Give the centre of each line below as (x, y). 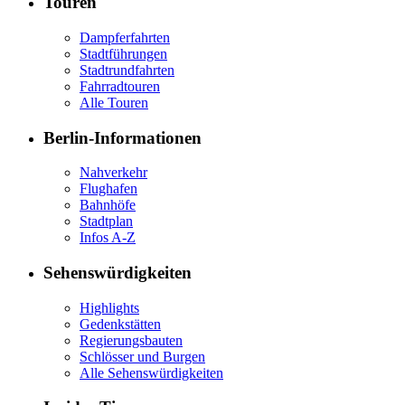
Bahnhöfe (108, 205)
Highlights (109, 307)
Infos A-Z (108, 238)
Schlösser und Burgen (142, 356)
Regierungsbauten (131, 340)
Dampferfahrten (125, 37)
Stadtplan (106, 221)
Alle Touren (114, 102)
